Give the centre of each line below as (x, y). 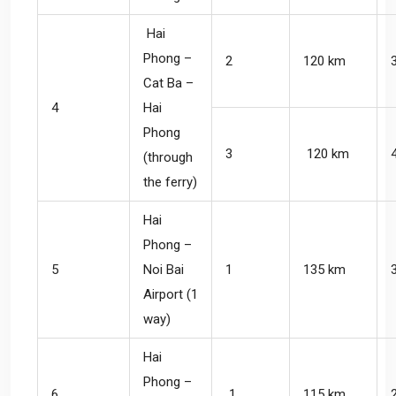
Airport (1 (171, 294)
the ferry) (170, 182)
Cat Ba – (168, 83)
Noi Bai (164, 269)
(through (168, 157)
